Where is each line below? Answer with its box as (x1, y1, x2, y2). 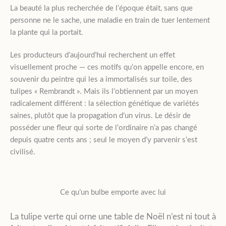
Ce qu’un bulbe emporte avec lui (60, 188, 166, 196)
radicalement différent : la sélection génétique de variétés (10, 99, 199, 107)
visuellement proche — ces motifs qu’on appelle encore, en (10, 63, 204, 71)
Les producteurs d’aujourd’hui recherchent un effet (10, 51, 175, 59)
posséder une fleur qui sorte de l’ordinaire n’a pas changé (10, 124, 197, 132)
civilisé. (10, 148, 35, 156)
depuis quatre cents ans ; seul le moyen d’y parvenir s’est (10, 136, 197, 144)
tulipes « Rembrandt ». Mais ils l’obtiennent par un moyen (10, 87, 198, 95)
